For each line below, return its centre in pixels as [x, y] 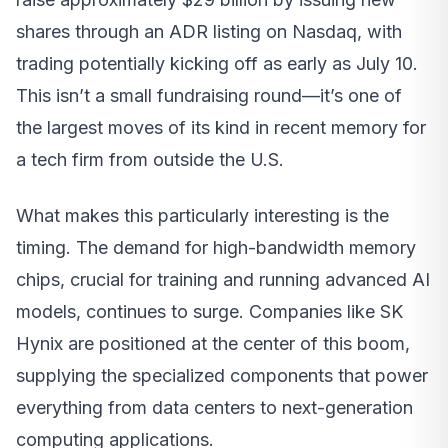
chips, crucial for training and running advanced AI [223, 280]
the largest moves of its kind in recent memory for [221, 128]
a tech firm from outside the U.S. [150, 160]
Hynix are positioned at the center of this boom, [213, 344]
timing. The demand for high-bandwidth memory [216, 248]
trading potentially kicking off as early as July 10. [217, 64]
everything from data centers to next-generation [214, 408]
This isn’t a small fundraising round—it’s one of [209, 96]
